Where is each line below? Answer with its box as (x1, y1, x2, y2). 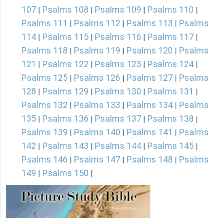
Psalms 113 (127, 18, 173, 29)
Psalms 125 (21, 73, 68, 83)
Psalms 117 (147, 32, 194, 42)
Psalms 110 (147, 4, 194, 15)
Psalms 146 (21, 154, 68, 165)
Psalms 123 (95, 59, 141, 70)
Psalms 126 (74, 73, 120, 83)
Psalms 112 (74, 18, 120, 29)
